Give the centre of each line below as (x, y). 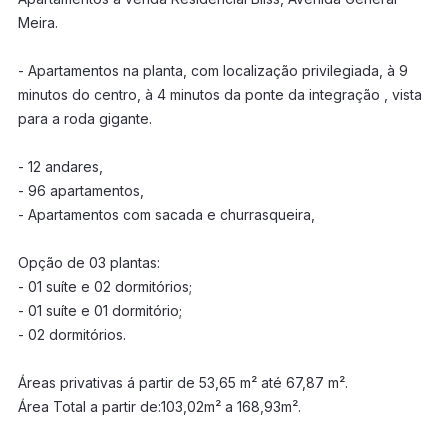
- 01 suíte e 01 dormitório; (99, 310)
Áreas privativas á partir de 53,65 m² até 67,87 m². (182, 382)
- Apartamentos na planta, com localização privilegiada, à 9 (212, 70)
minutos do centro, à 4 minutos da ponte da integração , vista (219, 94)
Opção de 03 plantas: (88, 262)
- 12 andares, (60, 166)
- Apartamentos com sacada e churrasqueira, (166, 214)
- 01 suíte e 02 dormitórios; (104, 286)
